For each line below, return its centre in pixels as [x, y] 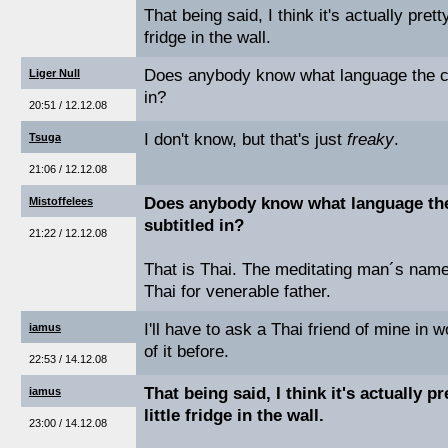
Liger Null [54, 73]
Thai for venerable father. [237, 291]
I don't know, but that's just [245, 139]
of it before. [186, 351]
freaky [370, 139]
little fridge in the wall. [234, 415]
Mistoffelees [61, 201]
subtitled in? [194, 225]
